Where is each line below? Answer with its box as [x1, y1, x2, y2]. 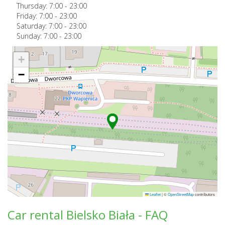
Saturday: [17, 21, 49, 31]
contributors [194, 191, 215, 197]
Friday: [17, 11, 39, 21]
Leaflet [149, 191, 161, 197]
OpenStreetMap [168, 191, 194, 197]
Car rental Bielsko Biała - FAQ [8, 206, 168, 223]
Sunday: [17, 31, 44, 41]
